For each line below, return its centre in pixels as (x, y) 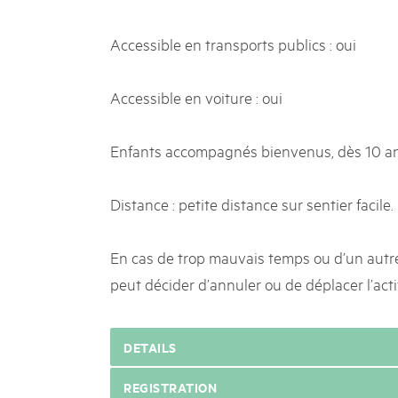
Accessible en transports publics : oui (233, 44)
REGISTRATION (170, 387)
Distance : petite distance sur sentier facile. (252, 203)
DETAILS (150, 347)
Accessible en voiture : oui (196, 97)
